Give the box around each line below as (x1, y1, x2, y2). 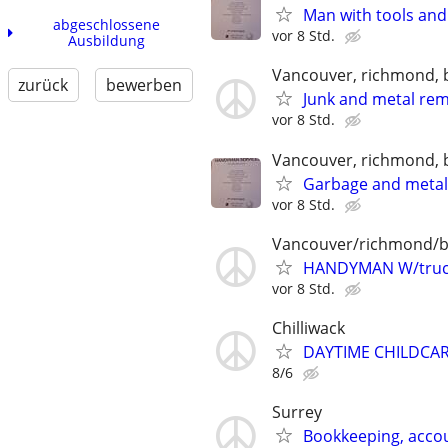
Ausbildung (68, 31, 145, 51)
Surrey (272, 401, 322, 424)
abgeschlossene (53, 15, 160, 35)
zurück (18, 74, 69, 97)
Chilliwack (272, 316, 345, 339)
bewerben (105, 74, 182, 97)
